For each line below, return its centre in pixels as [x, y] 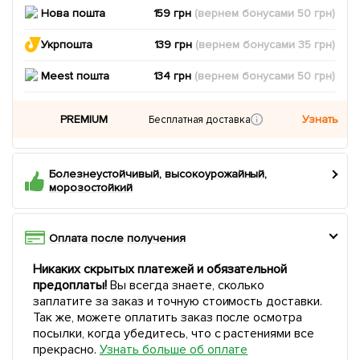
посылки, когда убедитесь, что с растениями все [174, 333]
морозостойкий [91, 188]
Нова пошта [73, 13]
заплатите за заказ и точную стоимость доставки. [178, 301]
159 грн [174, 13]
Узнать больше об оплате [174, 350]
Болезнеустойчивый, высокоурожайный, [158, 174]
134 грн [174, 76]
